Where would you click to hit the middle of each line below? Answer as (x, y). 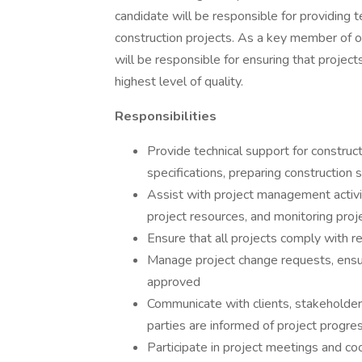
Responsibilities (166, 116)
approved (174, 282)
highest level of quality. (179, 82)
